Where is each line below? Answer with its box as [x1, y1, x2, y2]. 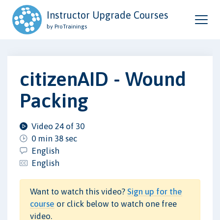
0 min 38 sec [31, 133, 77, 143]
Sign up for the [127, 186, 182, 196]
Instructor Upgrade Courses [47, 9, 168, 21]
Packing [20, 89, 88, 111]
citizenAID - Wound [20, 67, 186, 90]
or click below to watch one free [55, 198, 177, 209]
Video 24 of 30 [31, 121, 84, 131]
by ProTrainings [47, 23, 87, 30]
